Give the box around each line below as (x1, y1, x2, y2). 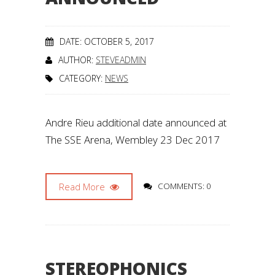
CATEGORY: (59, 72, 105, 84)
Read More (59, 180, 107, 193)
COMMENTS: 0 (158, 180, 211, 192)
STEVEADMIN (96, 54, 146, 66)
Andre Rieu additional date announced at (45, 115, 227, 130)
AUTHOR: (58, 54, 96, 66)
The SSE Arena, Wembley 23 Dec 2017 (45, 133, 220, 147)
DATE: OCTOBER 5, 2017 (60, 36, 154, 47)
